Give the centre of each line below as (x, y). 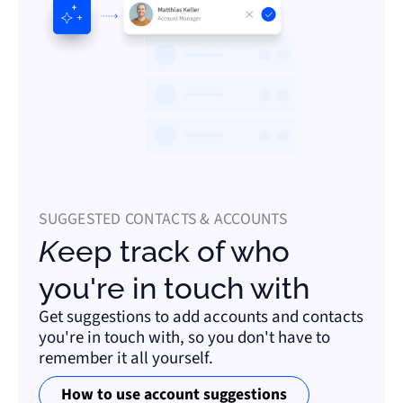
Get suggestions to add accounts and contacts (201, 317)
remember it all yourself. (126, 358)
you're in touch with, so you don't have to (185, 337)
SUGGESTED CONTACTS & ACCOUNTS (163, 219)
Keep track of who (49, 251)
